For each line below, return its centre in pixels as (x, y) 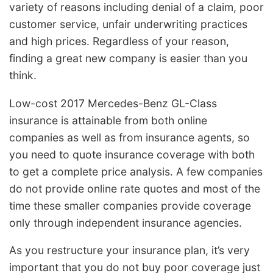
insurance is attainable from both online (108, 120)
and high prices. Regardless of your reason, (119, 41)
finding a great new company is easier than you (128, 58)
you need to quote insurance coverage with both (132, 154)
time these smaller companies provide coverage (130, 205)
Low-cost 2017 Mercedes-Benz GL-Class (113, 103)
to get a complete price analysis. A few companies (136, 171)
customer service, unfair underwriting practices (128, 24)
